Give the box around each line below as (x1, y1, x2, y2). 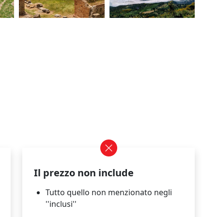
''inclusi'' (46, 198, 77, 209)
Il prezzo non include (34, 166, 134, 179)
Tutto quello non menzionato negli (46, 186, 172, 198)
